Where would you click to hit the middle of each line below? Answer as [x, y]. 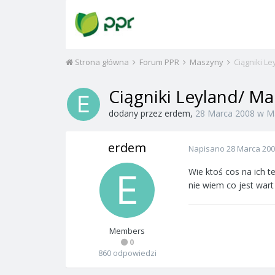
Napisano [207, 149]
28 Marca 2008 [225, 113]
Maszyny [207, 62]
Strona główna [102, 62]
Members [127, 231]
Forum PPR [160, 62]
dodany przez [137, 113]
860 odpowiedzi [127, 253]
